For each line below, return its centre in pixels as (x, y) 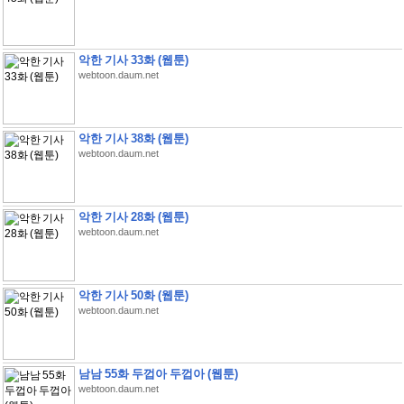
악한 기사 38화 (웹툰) (133, 138)
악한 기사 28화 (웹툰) (133, 217)
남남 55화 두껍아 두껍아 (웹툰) (158, 374)
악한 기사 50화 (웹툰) (133, 295)
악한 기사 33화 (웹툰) (133, 60)
